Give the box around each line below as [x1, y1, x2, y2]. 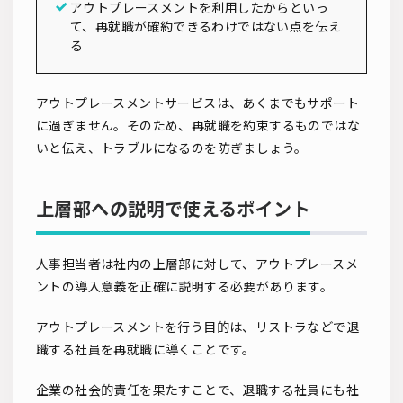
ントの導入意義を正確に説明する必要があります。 [36, 278, 334, 294]
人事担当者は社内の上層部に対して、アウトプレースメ [36, 255, 358, 272]
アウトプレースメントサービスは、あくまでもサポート [36, 94, 359, 111]
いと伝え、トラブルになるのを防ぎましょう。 [36, 139, 308, 156]
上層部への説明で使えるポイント [36, 197, 310, 219]
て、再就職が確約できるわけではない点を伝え [70, 18, 342, 34]
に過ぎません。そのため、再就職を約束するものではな [36, 117, 360, 133]
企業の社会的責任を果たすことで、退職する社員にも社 [36, 381, 359, 398]
